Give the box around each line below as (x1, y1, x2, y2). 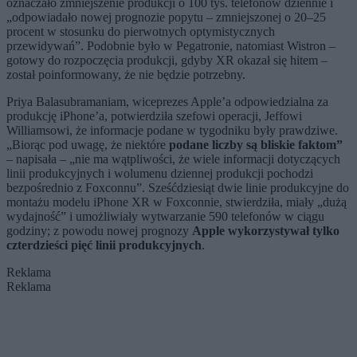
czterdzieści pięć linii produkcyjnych (6, 237, 202, 252)
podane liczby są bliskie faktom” (169, 137, 343, 151)
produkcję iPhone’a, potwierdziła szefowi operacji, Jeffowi (6, 108, 302, 123)
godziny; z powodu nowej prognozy (6, 223, 192, 237)
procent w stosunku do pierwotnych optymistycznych (6, 24, 275, 38)
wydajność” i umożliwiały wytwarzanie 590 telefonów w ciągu (6, 209, 324, 223)
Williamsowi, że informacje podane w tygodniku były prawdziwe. (6, 123, 338, 137)
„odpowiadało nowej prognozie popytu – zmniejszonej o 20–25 (6, 10, 326, 24)
